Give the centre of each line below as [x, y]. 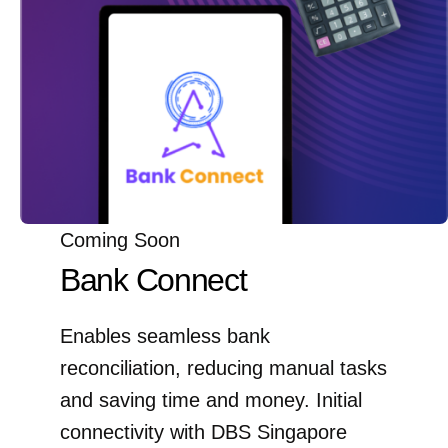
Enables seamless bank [165, 336]
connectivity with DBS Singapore [203, 432]
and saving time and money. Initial [211, 400]
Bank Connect [153, 280]
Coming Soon [120, 240]
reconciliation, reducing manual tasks [223, 368]
